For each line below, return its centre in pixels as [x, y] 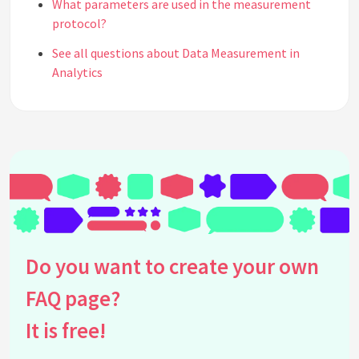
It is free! [66, 331]
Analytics [77, 73]
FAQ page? [73, 298]
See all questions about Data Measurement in [176, 53]
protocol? [79, 24]
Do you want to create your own [172, 266]
